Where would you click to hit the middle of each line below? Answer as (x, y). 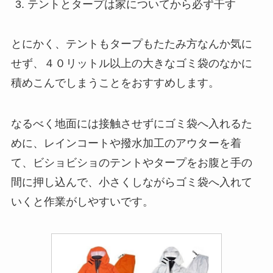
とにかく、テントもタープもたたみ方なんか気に (131, 44)
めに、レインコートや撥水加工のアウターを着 (126, 144)
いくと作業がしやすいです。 (82, 202)
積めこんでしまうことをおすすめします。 (115, 83)
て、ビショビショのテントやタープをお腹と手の (131, 163)
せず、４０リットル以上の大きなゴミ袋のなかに (131, 63)
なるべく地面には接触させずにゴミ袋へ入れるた (131, 124)
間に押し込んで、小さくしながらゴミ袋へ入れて (131, 183)
